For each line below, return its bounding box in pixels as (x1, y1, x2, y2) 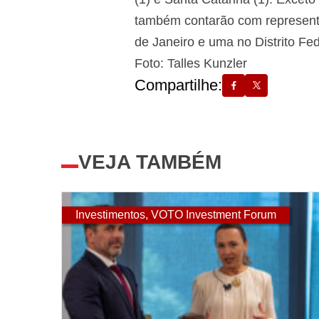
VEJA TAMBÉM (78, 151, 221, 173)
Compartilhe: (134, 76, 222, 94)
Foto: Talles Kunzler (134, 56, 247, 70)
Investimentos (75, 209, 145, 221)
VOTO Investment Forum (151, 209, 276, 221)
